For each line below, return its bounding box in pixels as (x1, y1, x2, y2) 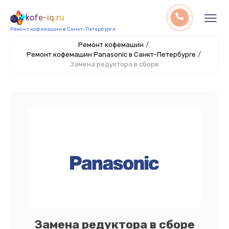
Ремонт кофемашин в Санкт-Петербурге (10, 26, 116, 32)
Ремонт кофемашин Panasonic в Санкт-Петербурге (26, 51, 196, 58)
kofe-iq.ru (26, 13, 64, 22)
